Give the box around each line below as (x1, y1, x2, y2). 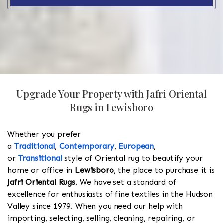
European (118, 141, 154, 151)
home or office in (7, 165, 75, 175)
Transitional (18, 153, 62, 163)
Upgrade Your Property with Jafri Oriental (16, 87, 207, 101)
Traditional (14, 141, 55, 151)
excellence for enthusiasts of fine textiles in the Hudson (7, 189, 213, 199)
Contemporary (59, 141, 114, 151)
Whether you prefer (7, 129, 81, 139)
